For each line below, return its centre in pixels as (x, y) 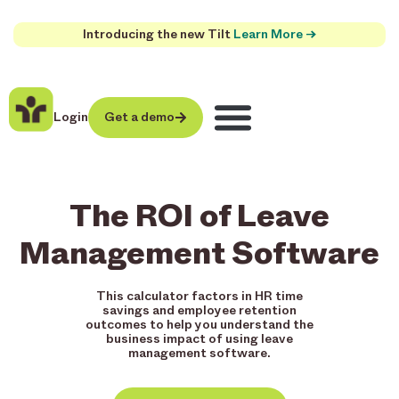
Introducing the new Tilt (158, 34)
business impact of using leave (199, 338)
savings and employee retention (199, 310)
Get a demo (139, 117)
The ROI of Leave (199, 215)
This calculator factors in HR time (199, 296)
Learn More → (275, 34)
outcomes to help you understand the (199, 324)
